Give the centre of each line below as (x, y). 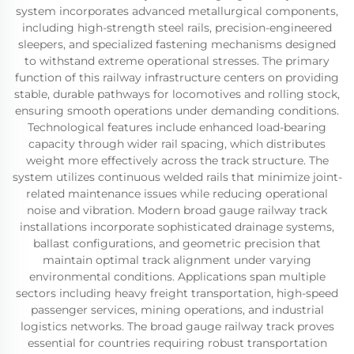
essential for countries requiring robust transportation (177, 343)
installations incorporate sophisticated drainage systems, (177, 227)
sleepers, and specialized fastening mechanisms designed (177, 44)
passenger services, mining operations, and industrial (177, 310)
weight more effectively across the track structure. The (177, 160)
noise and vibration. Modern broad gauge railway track (177, 210)
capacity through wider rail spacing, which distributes (177, 144)
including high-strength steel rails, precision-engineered (177, 28)
